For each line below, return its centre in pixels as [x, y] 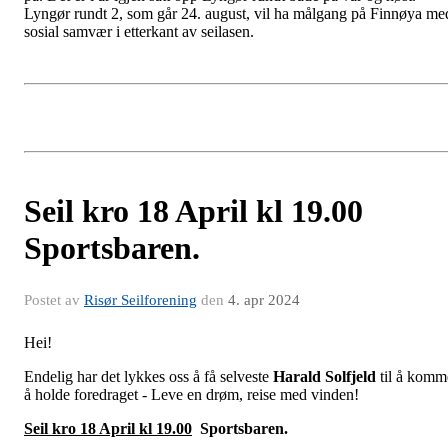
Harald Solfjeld [326, 377]
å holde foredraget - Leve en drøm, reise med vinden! [191, 395]
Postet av [54, 300]
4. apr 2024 [264, 300]
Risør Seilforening [140, 300]
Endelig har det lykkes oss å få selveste [148, 377]
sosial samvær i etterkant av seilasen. [141, 32]
